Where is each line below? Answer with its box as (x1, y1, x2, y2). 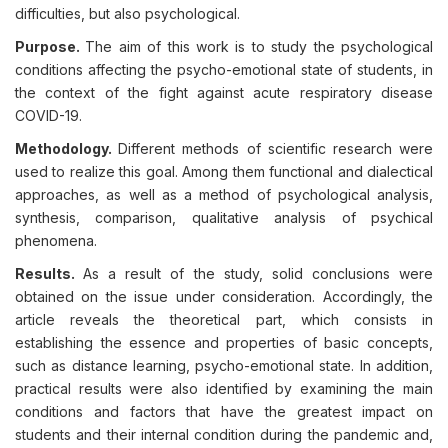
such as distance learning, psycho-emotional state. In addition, (15, 357, 433, 374)
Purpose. (15, 38, 86, 55)
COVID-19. (15, 107, 82, 124)
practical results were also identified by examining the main (15, 380, 433, 397)
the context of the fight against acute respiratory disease (15, 84, 433, 101)
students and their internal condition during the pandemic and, (15, 426, 433, 443)
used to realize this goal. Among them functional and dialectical (15, 163, 433, 180)
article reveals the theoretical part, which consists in (15, 311, 433, 328)
